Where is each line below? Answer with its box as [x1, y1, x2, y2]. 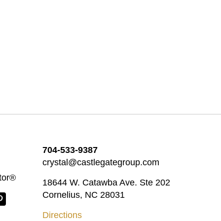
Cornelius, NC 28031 [42, 190, 125, 200]
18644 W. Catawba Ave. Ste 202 [42, 178, 170, 187]
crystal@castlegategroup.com [42, 157, 159, 167]
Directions [42, 210, 82, 220]
